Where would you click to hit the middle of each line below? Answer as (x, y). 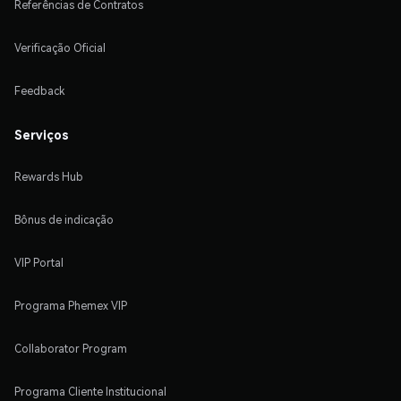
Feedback (39, 90)
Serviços (42, 134)
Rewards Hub (49, 176)
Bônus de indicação (64, 219)
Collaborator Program (71, 348)
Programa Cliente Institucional (90, 391)
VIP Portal (39, 262)
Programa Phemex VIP (71, 305)
